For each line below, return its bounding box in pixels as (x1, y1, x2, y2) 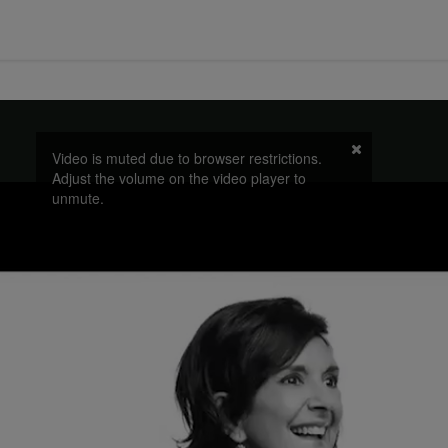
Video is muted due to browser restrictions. (51, 148, 322, 169)
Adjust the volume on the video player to (51, 168, 306, 189)
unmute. (51, 188, 104, 209)
